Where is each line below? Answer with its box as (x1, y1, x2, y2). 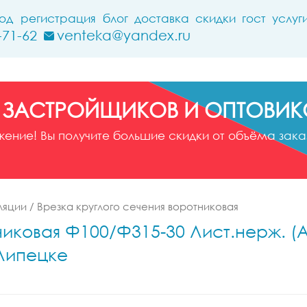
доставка (134, 11, 189, 25)
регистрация (21, 11, 96, 25)
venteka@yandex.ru (57, 27, 191, 43)
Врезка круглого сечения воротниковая (37, 200, 238, 212)
